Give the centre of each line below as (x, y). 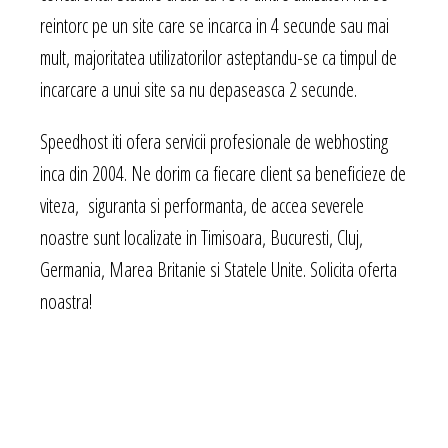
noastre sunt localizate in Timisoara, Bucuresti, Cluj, (201, 237)
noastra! (66, 301)
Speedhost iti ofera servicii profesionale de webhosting (214, 141)
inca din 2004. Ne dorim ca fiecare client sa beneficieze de (223, 173)
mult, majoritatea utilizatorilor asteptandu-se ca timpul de (218, 57)
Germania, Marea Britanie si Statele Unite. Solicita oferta (218, 269)
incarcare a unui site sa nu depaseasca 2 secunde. (198, 89)
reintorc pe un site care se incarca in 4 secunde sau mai (214, 25)
